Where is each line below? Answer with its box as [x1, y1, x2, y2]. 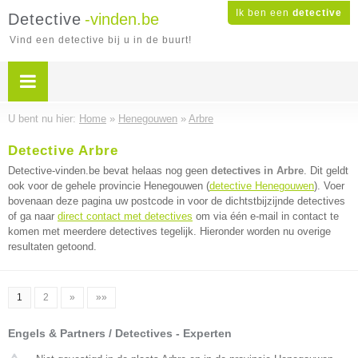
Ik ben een [236, 7, 292, 18]
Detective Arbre [8, 143, 118, 158]
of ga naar [8, 210, 58, 222]
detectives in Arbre [211, 165, 304, 177]
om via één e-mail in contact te [193, 210, 339, 222]
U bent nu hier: [8, 113, 79, 125]
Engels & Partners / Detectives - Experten [8, 327, 232, 340]
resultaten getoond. [8, 241, 97, 253]
